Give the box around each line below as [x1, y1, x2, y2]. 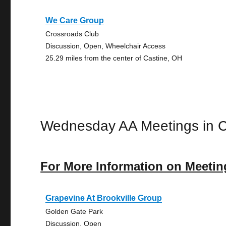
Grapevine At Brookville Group [45, 194, 162, 202]
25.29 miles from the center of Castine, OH [45, 54, 183, 62]
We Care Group [45, 16, 104, 25]
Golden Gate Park [45, 207, 103, 215]
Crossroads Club [45, 30, 99, 38]
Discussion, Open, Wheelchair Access [45, 42, 166, 50]
